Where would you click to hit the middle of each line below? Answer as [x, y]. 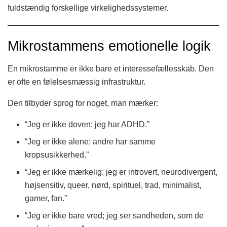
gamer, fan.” [46, 198]
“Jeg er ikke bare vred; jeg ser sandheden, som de [115, 215]
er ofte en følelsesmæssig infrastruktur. [77, 82]
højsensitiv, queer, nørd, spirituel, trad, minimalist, [113, 185]
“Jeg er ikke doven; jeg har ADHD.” [87, 124]
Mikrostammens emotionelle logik [109, 46]
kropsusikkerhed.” [57, 155]
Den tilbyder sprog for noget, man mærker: [83, 103]
